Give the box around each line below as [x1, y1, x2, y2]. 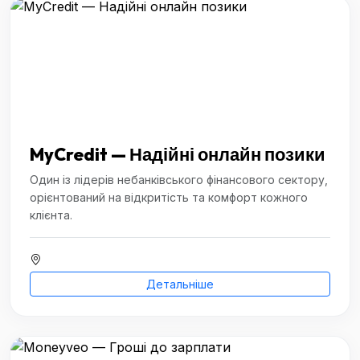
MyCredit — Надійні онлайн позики [30, 143, 325, 166]
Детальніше [146, 277, 214, 291]
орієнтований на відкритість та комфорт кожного [30, 190, 308, 204]
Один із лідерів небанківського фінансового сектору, [30, 173, 328, 186]
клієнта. [30, 208, 72, 222]
